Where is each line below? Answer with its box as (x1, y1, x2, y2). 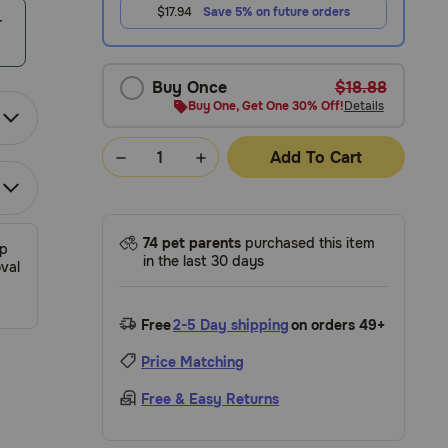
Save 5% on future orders (202, 4, 350, 20)
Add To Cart (269, 146, 362, 168)
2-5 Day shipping (173, 316, 290, 334)
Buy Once (152, 77, 228, 98)
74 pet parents (143, 234, 242, 252)
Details (343, 98, 384, 114)
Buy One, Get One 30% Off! (187, 98, 344, 114)
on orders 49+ (291, 316, 386, 334)
